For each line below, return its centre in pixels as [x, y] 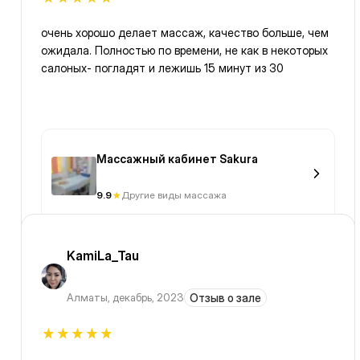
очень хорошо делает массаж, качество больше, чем [185, 33]
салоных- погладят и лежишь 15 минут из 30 [162, 68]
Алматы [87, 298]
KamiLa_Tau [103, 256]
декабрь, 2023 [148, 298]
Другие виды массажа [174, 195]
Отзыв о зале [225, 298]
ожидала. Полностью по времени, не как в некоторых [184, 51]
